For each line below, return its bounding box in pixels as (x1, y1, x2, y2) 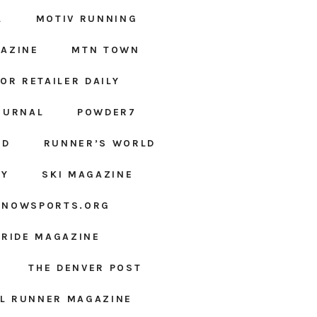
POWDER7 (76, 106, 137, 119)
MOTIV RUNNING (35, 13, 138, 25)
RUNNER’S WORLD (43, 137, 156, 150)
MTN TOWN (71, 44, 140, 57)
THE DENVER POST (28, 262, 142, 275)
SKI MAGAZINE (42, 168, 134, 181)
